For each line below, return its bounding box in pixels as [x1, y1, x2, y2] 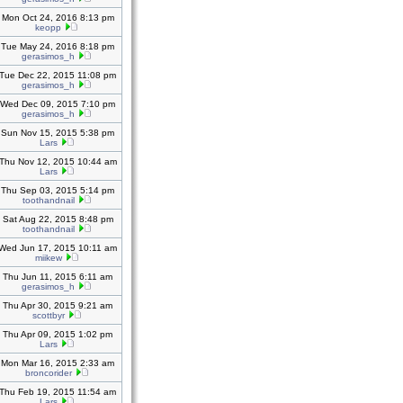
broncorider [24, 368, 72, 378]
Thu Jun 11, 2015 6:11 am [3, 272, 112, 282]
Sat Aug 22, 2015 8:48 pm [2, 214, 113, 224]
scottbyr [31, 310, 65, 320]
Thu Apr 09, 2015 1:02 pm [3, 329, 112, 339]
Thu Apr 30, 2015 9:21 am [3, 300, 112, 310]
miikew [34, 253, 62, 263]
